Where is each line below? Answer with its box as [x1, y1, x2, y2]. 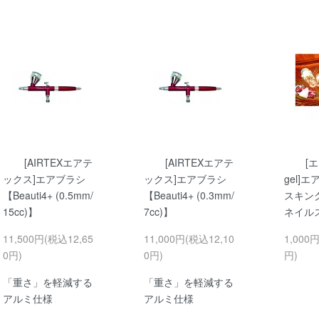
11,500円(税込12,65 [3, 231, 93, 246]
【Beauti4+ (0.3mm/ [143, 188, 234, 203]
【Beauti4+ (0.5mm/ [3, 188, 93, 203]
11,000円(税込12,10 [143, 231, 234, 246]
